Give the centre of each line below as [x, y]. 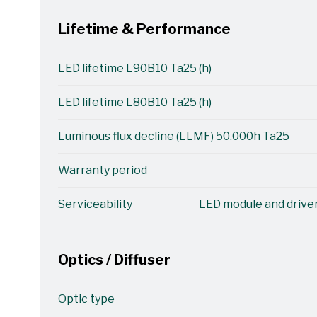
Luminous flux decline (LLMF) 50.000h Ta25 [173, 136]
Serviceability [95, 204]
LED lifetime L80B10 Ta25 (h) [134, 102]
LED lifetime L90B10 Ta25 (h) [134, 68]
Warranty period [102, 170]
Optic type [86, 299]
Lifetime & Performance [144, 29]
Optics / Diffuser [114, 260]
